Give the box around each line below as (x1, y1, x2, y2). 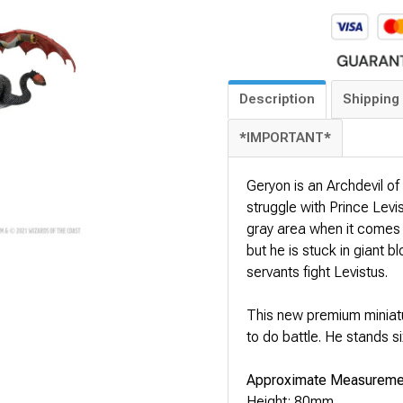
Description (239, 90, 316, 107)
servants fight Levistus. (246, 263, 389, 281)
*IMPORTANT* (239, 129, 332, 146)
